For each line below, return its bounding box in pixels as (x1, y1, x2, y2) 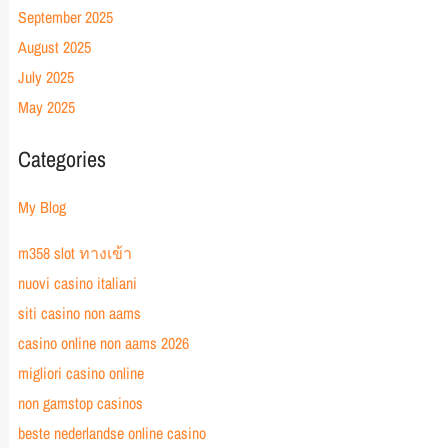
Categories (17, 144, 106, 175)
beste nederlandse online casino (17, 422, 206, 445)
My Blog (17, 196, 66, 219)
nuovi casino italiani (17, 272, 137, 295)
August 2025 (17, 36, 91, 59)
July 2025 (17, 66, 74, 89)
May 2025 (17, 96, 75, 119)
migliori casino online (17, 362, 144, 385)
